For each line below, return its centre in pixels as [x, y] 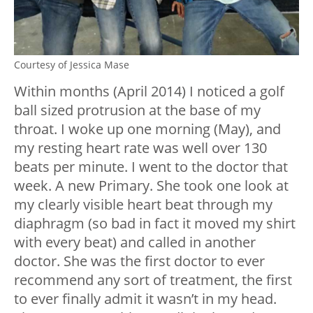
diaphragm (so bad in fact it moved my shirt [155, 224]
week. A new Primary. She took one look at [151, 186]
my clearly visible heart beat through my [143, 205]
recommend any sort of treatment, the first [153, 280]
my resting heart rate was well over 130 [140, 148]
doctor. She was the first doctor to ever [139, 261]
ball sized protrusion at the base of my [137, 110]
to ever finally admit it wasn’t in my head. [145, 299]
